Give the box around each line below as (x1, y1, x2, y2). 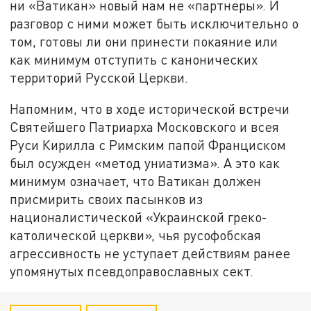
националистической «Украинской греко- (10, 209, 268, 226)
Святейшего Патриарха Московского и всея (10, 119, 280, 135)
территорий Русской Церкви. (10, 69, 189, 85)
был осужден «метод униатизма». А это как (10, 155, 280, 171)
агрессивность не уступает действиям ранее (10, 245, 291, 262)
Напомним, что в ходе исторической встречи (10, 101, 290, 117)
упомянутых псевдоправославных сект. (10, 263, 254, 280)
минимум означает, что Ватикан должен (10, 173, 262, 190)
